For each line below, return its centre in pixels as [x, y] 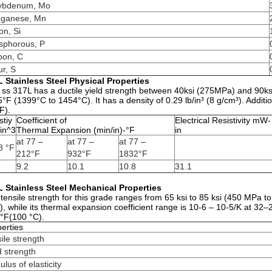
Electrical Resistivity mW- [223, 120]
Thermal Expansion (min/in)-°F [76, 130]
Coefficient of [42, 120]
